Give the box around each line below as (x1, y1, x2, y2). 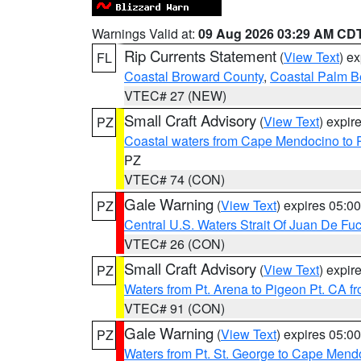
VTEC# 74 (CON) (124, 170, 225, 189)
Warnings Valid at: (92, 24, 198, 43)
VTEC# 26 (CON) (124, 234, 225, 253)
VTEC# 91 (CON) (124, 299, 225, 317)
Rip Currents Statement (124, 45, 276, 66)
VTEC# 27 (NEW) (124, 86, 226, 105)
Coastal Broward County (124, 67, 263, 85)
